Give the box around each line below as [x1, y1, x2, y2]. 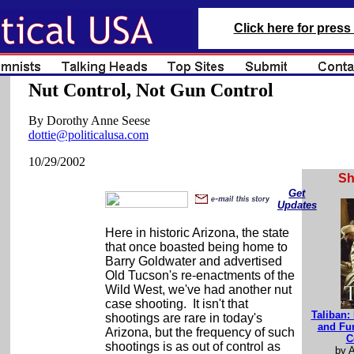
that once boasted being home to [104, 240, 288, 254]
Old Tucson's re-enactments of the [104, 269, 295, 282]
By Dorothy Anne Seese [28, 114, 150, 127]
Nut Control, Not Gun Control [28, 80, 273, 100]
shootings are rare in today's [104, 311, 262, 325]
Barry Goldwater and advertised [104, 254, 282, 268]
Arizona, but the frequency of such [104, 326, 295, 339]
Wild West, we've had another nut [104, 283, 292, 296]
